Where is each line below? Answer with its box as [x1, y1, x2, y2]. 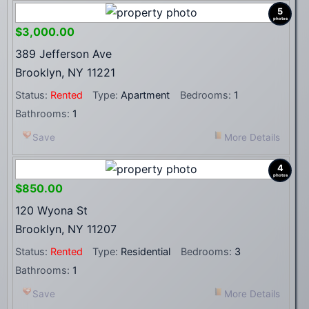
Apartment [118, 89, 170, 101]
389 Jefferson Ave [15, 47, 112, 61]
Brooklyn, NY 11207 [15, 222, 117, 237]
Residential [118, 246, 170, 258]
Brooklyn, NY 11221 [15, 66, 115, 80]
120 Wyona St [15, 203, 88, 218]
